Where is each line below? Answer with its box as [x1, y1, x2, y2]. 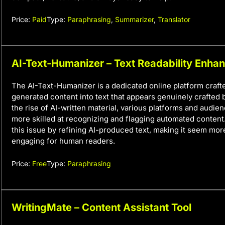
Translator [158, 15, 190, 24]
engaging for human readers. [12, 136, 115, 146]
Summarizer [115, 15, 154, 24]
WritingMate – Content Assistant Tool [12, 201, 191, 213]
